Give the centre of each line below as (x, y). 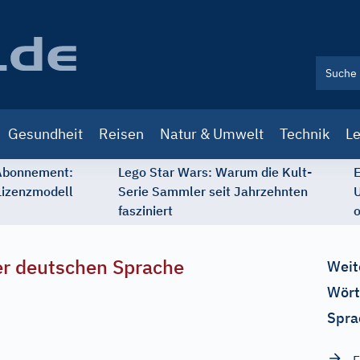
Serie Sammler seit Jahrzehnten (213, 191)
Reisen (121, 134)
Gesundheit (45, 134)
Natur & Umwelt (212, 134)
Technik (305, 134)
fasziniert (145, 211)
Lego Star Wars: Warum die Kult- (215, 172)
